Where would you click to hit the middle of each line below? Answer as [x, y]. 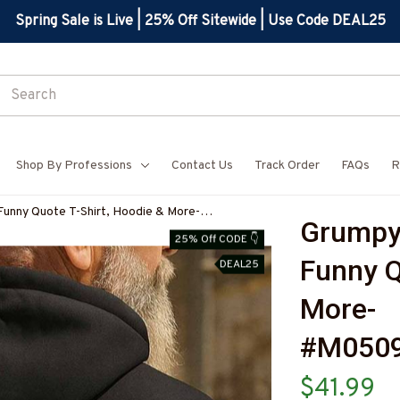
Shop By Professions [74, 166]
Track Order [287, 166]
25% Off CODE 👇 [217, 239]
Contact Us [202, 166]
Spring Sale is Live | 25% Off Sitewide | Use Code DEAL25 [200, 21]
